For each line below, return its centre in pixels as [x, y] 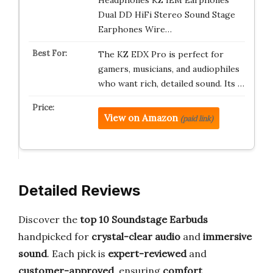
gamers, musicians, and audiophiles [168, 69]
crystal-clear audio [136, 236]
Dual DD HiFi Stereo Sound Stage [166, 15]
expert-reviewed [147, 253]
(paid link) [197, 119]
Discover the [49, 219]
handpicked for [55, 236]
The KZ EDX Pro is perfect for [161, 54]
